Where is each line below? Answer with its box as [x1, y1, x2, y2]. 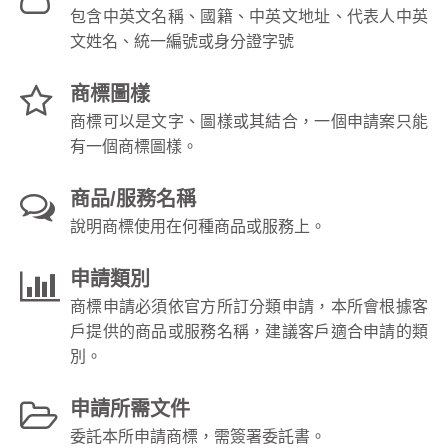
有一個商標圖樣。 [70, 137, 198, 155]
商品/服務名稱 [70, 187, 196, 210]
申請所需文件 [70, 397, 190, 420]
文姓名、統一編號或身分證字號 [70, 32, 294, 50]
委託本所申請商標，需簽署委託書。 [70, 427, 326, 445]
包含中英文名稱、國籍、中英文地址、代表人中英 [70, 7, 428, 25]
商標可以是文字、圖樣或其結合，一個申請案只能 [70, 112, 428, 130]
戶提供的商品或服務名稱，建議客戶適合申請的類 [70, 322, 428, 340]
